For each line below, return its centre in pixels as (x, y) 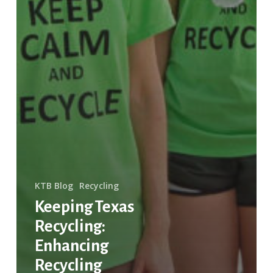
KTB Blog (54, 186)
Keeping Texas (84, 207)
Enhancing (71, 246)
